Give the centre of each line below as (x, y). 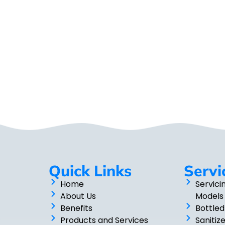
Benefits (76, 208)
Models (209, 196)
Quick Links (90, 171)
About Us (78, 196)
